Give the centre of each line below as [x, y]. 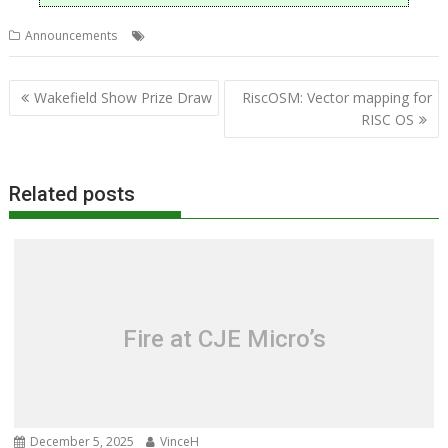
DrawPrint [178, 35]
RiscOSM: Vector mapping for [336, 97]
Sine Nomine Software [276, 35]
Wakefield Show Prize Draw [123, 97]
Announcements [71, 35]
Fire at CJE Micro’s [224, 338]
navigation [64, 117]
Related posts [72, 194]
